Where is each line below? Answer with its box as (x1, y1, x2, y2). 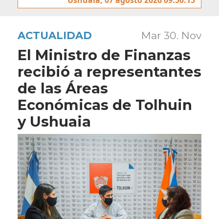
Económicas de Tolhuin (18, 96, 192, 113)
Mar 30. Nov (141, 29, 201, 42)
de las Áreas (18, 79, 108, 97)
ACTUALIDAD (18, 29, 92, 42)
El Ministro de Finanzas (18, 46, 191, 64)
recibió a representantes (18, 63, 201, 80)
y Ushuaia (18, 112, 91, 130)
